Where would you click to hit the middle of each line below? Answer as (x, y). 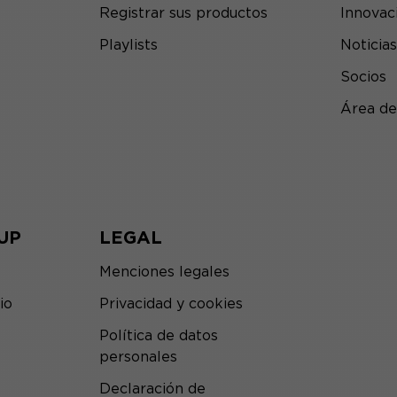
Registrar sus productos (183, 13)
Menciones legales (164, 272)
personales (138, 357)
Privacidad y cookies (171, 304)
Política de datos (159, 335)
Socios (363, 77)
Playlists (128, 45)
